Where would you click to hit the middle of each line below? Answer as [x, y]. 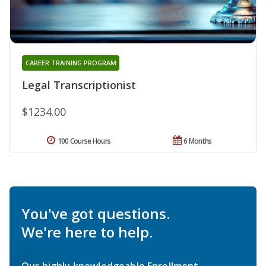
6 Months [198, 141]
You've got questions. [96, 213]
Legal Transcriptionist [79, 85]
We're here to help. [87, 232]
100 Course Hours [84, 141]
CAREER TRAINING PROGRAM [71, 62]
